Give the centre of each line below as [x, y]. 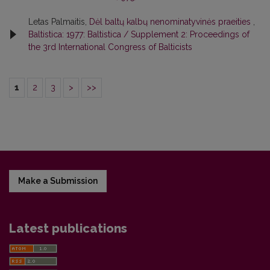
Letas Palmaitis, [59, 21]
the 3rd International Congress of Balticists [110, 47]
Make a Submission [58, 181]
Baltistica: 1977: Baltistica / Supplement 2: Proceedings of [139, 34]
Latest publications [68, 228]
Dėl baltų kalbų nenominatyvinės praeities [171, 21]
